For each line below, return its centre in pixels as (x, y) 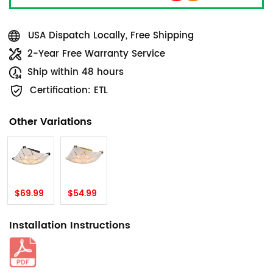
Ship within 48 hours (76, 73)
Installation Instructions (70, 226)
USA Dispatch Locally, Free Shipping (111, 36)
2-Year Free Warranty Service (96, 54)
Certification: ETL (69, 91)
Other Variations (51, 122)
